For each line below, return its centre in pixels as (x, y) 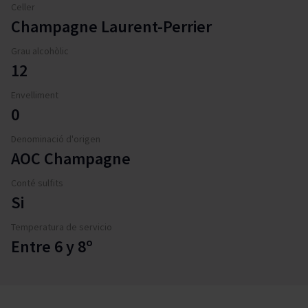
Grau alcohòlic (40, 51)
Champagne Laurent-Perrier (111, 26)
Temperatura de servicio (62, 227)
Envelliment (35, 95)
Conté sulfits (37, 183)
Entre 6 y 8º (52, 246)
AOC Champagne (71, 158)
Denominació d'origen (56, 139)
